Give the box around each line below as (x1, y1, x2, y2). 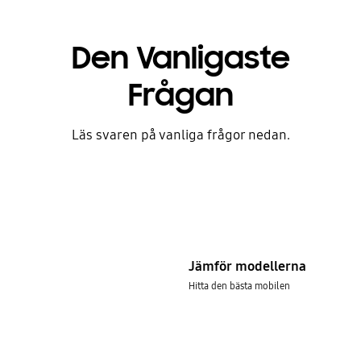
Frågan (127, 75, 234, 114)
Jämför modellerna (188, 258, 306, 276)
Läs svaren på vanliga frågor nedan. (71, 126, 290, 143)
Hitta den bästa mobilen (188, 280, 290, 293)
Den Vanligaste (71, 38, 290, 77)
